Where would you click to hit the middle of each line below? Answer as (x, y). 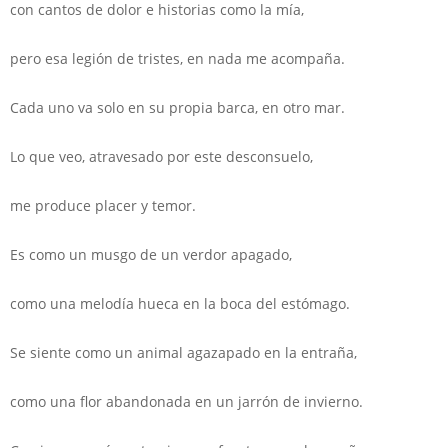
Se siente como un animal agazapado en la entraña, (183, 352)
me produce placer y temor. (103, 205)
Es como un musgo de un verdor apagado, (151, 254)
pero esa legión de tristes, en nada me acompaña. (177, 58)
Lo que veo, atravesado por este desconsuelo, (161, 156)
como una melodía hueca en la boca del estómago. (180, 303)
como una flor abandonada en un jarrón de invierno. (186, 401)
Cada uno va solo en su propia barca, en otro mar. (177, 107)
